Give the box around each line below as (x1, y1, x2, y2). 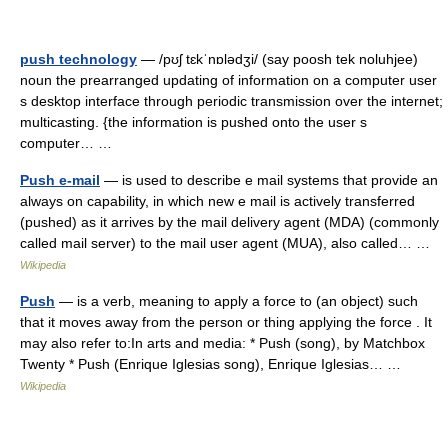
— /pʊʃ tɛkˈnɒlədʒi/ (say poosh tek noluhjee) (137, 51, 418, 67)
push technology (20, 51, 137, 67)
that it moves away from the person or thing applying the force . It (20, 314, 432, 330)
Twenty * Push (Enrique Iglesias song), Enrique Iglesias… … (20, 356, 409, 372)
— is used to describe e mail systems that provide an (100, 172, 438, 188)
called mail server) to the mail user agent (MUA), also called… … (20, 235, 438, 251)
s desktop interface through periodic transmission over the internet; (20, 93, 443, 109)
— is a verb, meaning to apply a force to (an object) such (55, 293, 418, 309)
